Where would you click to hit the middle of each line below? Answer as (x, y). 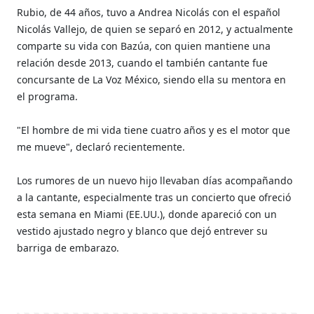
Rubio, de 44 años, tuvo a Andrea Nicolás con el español (149, 12)
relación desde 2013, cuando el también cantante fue (143, 62)
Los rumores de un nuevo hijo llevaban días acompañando (155, 180)
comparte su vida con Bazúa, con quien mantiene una (144, 46)
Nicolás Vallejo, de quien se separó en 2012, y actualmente (155, 29)
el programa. (48, 96)
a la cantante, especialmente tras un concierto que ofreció (154, 197)
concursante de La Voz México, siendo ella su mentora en (152, 79)
